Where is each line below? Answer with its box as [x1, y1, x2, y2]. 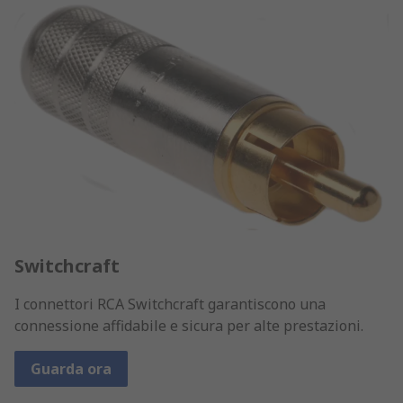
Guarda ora [31, 358, 112, 379]
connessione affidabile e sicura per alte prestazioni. [14, 315, 363, 336]
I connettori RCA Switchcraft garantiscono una [14, 293, 326, 314]
